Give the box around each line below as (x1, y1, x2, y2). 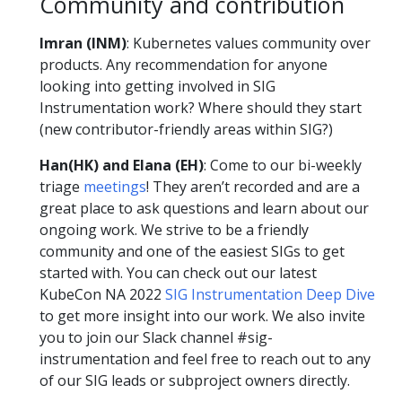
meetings (83, 176, 146, 197)
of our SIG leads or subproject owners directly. (39, 370, 350, 390)
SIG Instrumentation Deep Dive (165, 284, 375, 304)
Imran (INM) (39, 32, 127, 53)
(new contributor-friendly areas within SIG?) (39, 118, 333, 139)
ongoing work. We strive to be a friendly (39, 219, 309, 240)
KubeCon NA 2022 (39, 284, 165, 304)
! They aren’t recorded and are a (146, 176, 360, 197)
